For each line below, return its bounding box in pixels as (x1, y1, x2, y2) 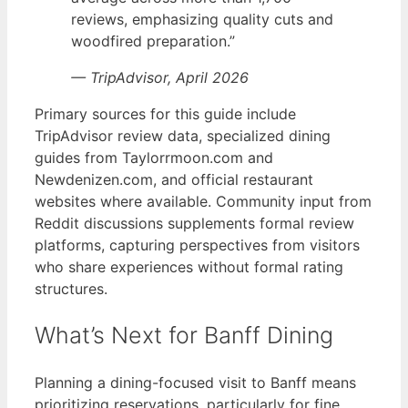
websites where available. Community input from (35, 192, 372, 211)
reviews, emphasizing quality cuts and (71, 10, 333, 29)
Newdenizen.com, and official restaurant (35, 170, 313, 189)
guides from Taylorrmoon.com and (35, 148, 273, 168)
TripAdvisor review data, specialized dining (35, 127, 331, 146)
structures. (35, 280, 107, 299)
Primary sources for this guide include (35, 105, 296, 124)
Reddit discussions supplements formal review (35, 214, 354, 233)
